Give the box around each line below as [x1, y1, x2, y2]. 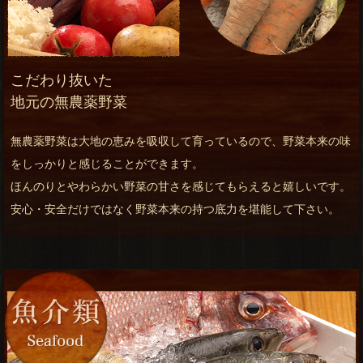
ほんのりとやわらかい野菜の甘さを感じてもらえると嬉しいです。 [11, 180, 351, 194]
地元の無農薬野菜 [11, 94, 127, 111]
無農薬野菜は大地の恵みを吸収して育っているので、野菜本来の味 [11, 135, 351, 148]
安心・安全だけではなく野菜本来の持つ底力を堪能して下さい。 [11, 203, 340, 216]
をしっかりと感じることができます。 [11, 157, 203, 171]
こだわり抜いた [11, 72, 113, 89]
